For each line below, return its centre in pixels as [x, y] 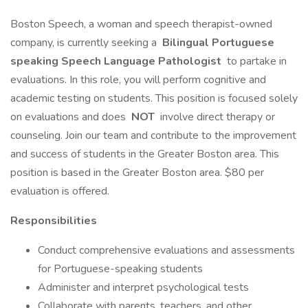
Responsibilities [54, 221]
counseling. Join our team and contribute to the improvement [153, 135]
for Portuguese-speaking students [120, 269]
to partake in [255, 61]
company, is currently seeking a [85, 43]
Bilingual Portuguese [217, 43]
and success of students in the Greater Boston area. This [145, 154]
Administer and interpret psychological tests [143, 287]
